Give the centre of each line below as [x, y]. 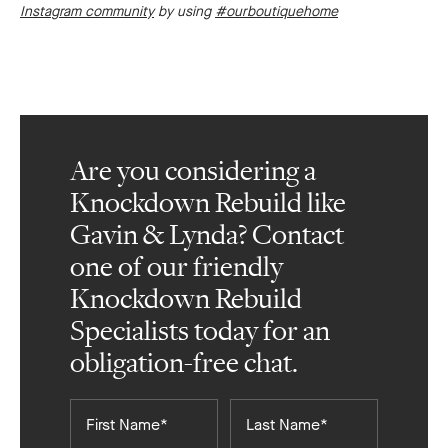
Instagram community [87, 12]
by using [184, 12]
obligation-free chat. [184, 363]
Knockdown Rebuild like [208, 203]
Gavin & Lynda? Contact [207, 235]
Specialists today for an [200, 331]
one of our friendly [176, 267]
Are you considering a [193, 171]
